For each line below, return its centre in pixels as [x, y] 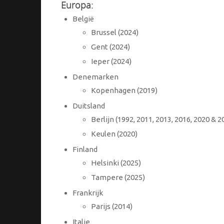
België [83, 19]
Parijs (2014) [112, 206]
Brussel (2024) [115, 32]
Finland [85, 149]
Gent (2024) [110, 47]
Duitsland [88, 106]
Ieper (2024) [111, 61]
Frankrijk [87, 193]
